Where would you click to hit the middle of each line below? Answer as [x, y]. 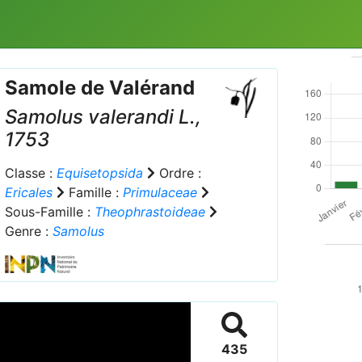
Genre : [28, 231]
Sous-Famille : [49, 212]
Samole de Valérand [99, 88]
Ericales [28, 192]
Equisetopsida [99, 173]
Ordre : [178, 173]
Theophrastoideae [149, 212]
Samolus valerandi [89, 117]
